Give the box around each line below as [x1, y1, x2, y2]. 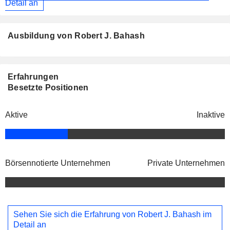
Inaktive [197, 110, 225, 120]
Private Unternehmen [147, 159, 225, 168]
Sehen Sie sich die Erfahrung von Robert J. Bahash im [13, 209, 212, 219]
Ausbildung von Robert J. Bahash [8, 31, 145, 41]
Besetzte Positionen [8, 83, 89, 92]
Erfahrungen [8, 72, 59, 82]
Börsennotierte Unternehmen [5, 159, 110, 168]
